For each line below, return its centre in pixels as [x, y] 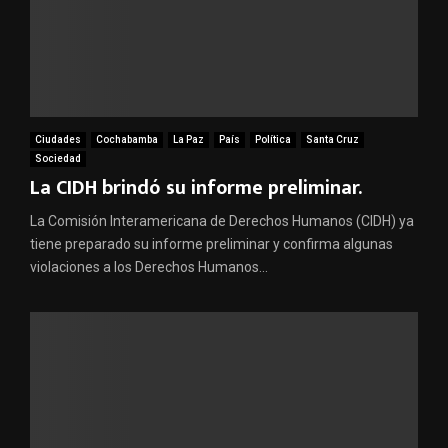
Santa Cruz [332, 139]
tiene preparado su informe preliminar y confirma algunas [211, 243]
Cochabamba [127, 139]
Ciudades [58, 139]
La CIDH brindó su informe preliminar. [196, 187]
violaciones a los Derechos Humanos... [149, 266]
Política [273, 139]
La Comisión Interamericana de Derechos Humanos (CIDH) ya [222, 220]
